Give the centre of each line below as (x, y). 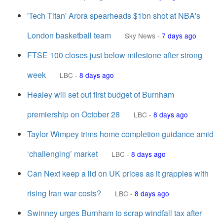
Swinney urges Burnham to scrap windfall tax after (114, 213)
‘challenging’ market (62, 154)
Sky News (140, 36)
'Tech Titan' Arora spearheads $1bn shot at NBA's (114, 16)
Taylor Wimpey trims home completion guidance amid (120, 134)
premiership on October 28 (74, 114)
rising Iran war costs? (64, 193)
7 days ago (179, 36)
